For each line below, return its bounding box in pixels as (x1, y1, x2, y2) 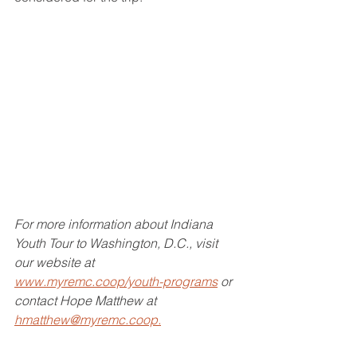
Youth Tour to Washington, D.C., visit (14, 235, 221, 252)
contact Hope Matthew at (14, 292, 159, 309)
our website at (14, 254, 97, 271)
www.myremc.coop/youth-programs (14, 273, 218, 290)
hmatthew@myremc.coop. (14, 312, 161, 328)
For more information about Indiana (14, 216, 216, 233)
